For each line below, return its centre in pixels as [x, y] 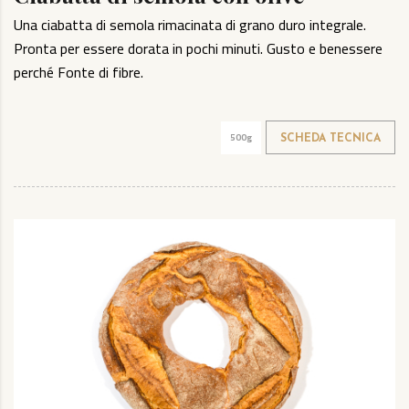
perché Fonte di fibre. [79, 73]
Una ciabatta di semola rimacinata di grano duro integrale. [190, 25]
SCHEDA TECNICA [330, 139]
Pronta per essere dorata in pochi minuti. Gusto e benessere [198, 49]
